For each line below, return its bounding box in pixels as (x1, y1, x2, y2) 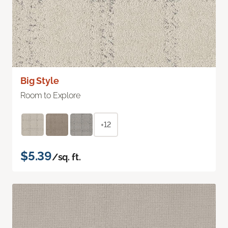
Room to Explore (20, 90, 80, 100)
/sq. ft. (51, 151, 81, 162)
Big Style (20, 75, 59, 86)
